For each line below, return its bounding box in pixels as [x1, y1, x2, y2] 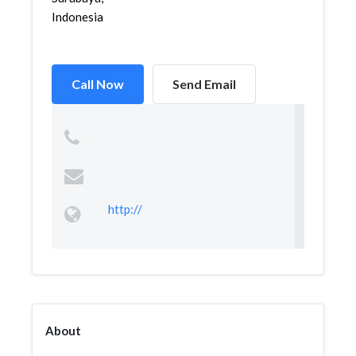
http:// [107, 202, 142, 216]
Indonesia [52, 10, 103, 24]
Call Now [72, 76, 124, 91]
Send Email [172, 76, 236, 91]
